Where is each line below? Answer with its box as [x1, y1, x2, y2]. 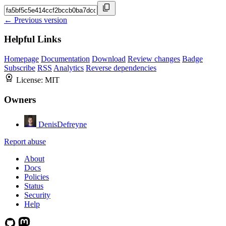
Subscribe [4, 64, 35, 73]
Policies [24, 172, 49, 181]
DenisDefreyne [38, 120, 87, 129]
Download [92, 54, 126, 64]
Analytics [53, 64, 84, 73]
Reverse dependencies [86, 64, 156, 73]
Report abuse [4, 137, 46, 146]
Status [24, 181, 43, 190]
